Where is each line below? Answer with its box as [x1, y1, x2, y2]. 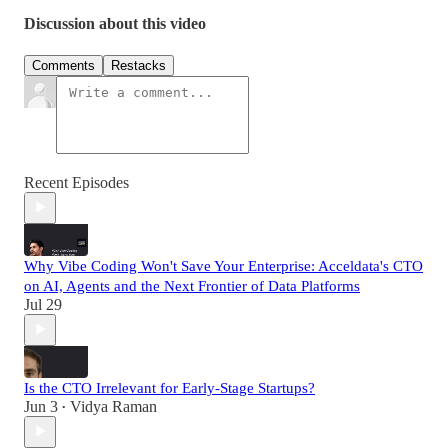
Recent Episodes [24, 173, 129, 191]
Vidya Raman [70, 397, 157, 415]
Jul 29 [24, 295, 62, 313]
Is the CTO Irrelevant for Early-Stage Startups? [24, 379, 315, 396]
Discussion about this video [24, 15, 206, 33]
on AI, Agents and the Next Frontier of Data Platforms [24, 277, 360, 294]
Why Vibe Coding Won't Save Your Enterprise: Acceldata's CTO [24, 257, 423, 274]
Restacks [111, 57, 166, 73]
